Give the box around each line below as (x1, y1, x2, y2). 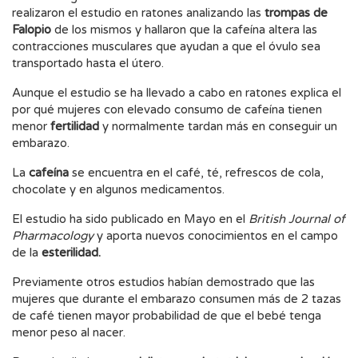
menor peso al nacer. (12, 325, 125, 340)
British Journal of (249, 212, 345, 226)
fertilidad (50, 119, 102, 133)
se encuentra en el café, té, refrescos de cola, (69, 165, 324, 180)
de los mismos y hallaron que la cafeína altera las (54, 22, 317, 37)
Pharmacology (12, 229, 97, 243)
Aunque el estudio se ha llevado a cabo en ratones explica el (12, 86, 341, 100)
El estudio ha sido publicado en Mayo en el (12, 212, 249, 226)
